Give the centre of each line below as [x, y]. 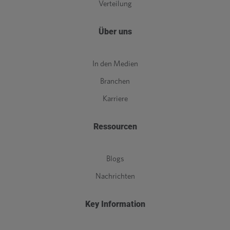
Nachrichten [115, 177]
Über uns [115, 32]
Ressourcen [115, 127]
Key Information [115, 204]
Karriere [115, 99]
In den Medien [115, 64]
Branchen [115, 82]
